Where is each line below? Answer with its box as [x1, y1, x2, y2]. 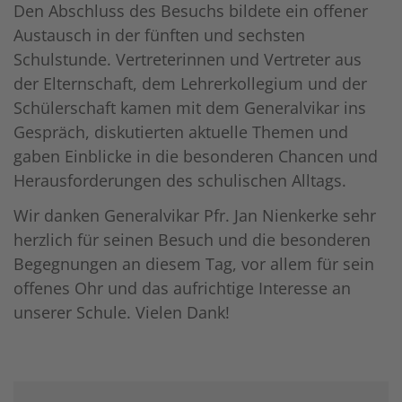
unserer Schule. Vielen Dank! [13, 301, 230, 323]
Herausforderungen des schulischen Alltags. [13, 169, 346, 191]
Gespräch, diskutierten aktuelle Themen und [13, 120, 348, 143]
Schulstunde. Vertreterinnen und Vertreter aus [13, 48, 362, 70]
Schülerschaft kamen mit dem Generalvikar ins [13, 96, 366, 118]
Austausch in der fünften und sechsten [13, 23, 305, 46]
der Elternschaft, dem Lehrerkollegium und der [13, 72, 367, 94]
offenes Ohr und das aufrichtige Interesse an [13, 276, 351, 299]
